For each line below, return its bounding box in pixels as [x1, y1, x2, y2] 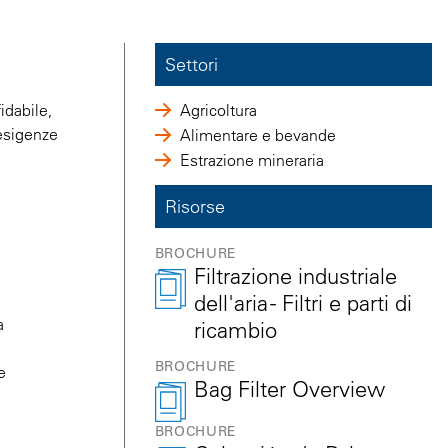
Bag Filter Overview [193, 374, 385, 403]
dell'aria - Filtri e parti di [193, 288, 412, 317]
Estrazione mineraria [179, 149, 324, 170]
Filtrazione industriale [193, 261, 397, 290]
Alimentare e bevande [179, 124, 336, 145]
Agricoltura [179, 99, 257, 120]
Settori [164, 52, 218, 76]
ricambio [193, 315, 277, 344]
